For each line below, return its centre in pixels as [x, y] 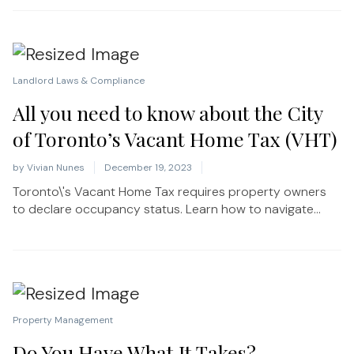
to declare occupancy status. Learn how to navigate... [167, 209]
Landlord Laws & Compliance [79, 80]
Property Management [63, 320]
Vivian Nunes [56, 167]
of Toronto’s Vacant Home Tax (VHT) [175, 138]
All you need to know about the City [168, 112]
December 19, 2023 [148, 167]
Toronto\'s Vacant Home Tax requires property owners [169, 191]
